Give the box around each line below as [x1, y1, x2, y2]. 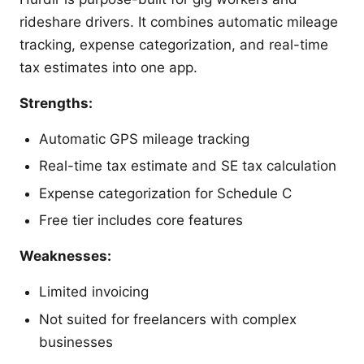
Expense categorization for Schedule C [39, 184, 292, 201]
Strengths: [19, 94, 93, 111]
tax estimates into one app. [19, 58, 197, 76]
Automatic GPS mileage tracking [39, 130, 249, 147]
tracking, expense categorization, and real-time [19, 36, 328, 53]
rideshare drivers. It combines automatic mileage [19, 13, 338, 30]
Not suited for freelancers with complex [39, 311, 297, 327]
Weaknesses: [19, 248, 111, 265]
